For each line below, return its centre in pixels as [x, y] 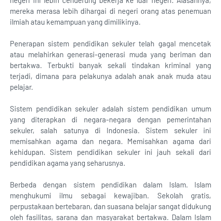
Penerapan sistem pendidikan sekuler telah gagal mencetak [110, 43]
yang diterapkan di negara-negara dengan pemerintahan [110, 119]
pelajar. [21, 87]
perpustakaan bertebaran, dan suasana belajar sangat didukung [110, 206]
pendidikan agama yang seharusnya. [68, 163]
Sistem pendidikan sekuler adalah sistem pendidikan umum [110, 109]
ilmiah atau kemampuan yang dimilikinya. [75, 22]
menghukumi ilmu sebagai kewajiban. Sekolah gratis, [110, 195]
